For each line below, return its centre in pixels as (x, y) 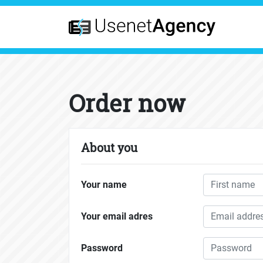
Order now (127, 103)
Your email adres (117, 217)
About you (109, 148)
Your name (104, 185)
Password (102, 248)
